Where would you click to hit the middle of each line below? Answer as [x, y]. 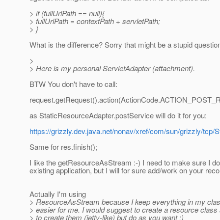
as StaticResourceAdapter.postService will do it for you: [118, 115]
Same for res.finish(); [63, 147]
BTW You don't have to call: [73, 84]
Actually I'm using [58, 194]
